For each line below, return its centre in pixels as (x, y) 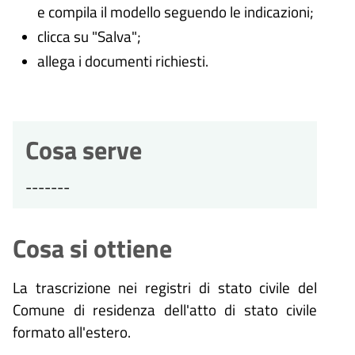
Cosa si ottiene (92, 248)
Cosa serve (84, 150)
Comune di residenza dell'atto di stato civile (165, 310)
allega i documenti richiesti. (122, 61)
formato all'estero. (72, 332)
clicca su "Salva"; (89, 36)
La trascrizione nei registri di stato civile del (165, 288)
